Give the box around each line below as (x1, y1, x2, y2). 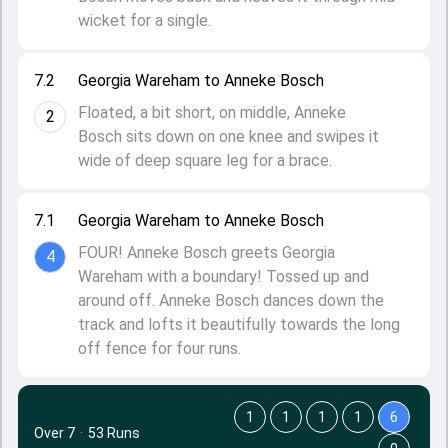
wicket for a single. (78, 11, 211, 30)
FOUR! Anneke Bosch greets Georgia (78, 243, 335, 262)
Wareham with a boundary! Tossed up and (78, 267, 369, 286)
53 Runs (88, 425, 140, 441)
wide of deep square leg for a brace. (78, 151, 332, 170)
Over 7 (34, 425, 75, 441)
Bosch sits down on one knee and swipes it (78, 127, 379, 146)
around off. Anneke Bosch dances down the (78, 291, 384, 310)
